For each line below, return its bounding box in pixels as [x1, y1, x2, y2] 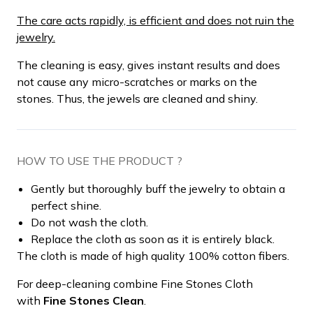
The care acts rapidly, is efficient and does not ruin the [17, 13, 294, 27]
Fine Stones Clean [43, 293, 144, 307]
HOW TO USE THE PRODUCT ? [17, 153, 182, 168]
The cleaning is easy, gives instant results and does [17, 57, 280, 72]
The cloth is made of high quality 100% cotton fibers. [17, 248, 289, 263]
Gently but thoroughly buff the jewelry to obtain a [31, 181, 285, 196]
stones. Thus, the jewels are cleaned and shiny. [17, 91, 258, 105]
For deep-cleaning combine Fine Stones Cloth [17, 276, 253, 291]
